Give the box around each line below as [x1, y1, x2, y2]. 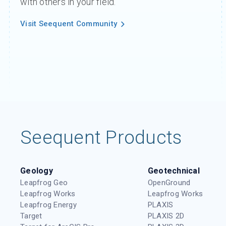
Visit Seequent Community [20, 19, 118, 29]
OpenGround [147, 178, 191, 188]
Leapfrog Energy [20, 200, 77, 210]
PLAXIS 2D [147, 211, 185, 221]
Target [20, 211, 42, 221]
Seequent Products [20, 127, 182, 149]
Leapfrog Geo [20, 178, 68, 188]
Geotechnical [147, 166, 200, 176]
